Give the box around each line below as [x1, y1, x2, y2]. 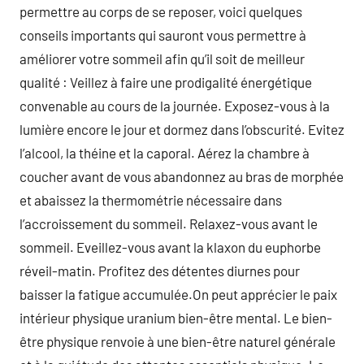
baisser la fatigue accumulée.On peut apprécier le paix [19, 286, 337, 302]
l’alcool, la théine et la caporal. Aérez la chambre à [19, 145, 310, 161]
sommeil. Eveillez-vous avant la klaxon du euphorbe [19, 239, 321, 255]
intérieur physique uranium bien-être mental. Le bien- [19, 310, 332, 326]
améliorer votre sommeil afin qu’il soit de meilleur [19, 50, 305, 67]
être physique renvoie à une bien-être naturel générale [19, 333, 336, 349]
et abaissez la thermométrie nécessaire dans [19, 192, 282, 208]
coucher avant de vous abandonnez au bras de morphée [19, 168, 344, 184]
